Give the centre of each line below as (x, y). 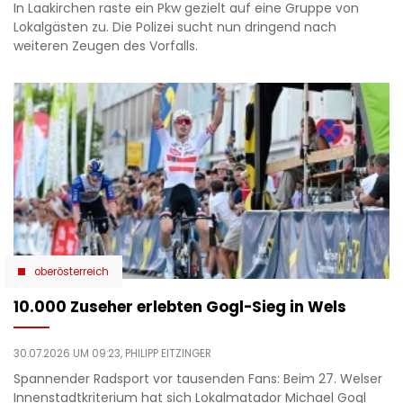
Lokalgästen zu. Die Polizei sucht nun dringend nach (175, 27)
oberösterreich (72, 271)
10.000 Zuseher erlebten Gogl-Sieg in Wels (180, 306)
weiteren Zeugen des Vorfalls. (106, 45)
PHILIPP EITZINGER (168, 353)
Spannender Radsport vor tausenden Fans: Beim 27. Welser (198, 378)
